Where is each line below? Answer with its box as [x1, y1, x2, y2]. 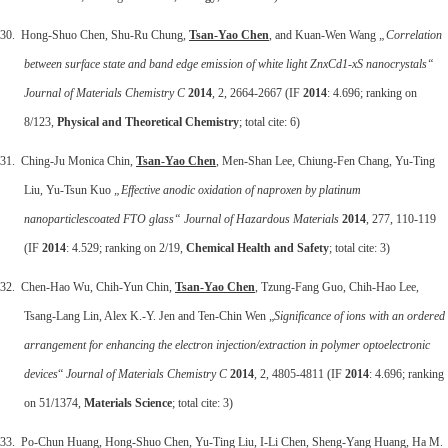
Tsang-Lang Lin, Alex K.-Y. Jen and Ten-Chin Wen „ [24, 308, 274, 323]
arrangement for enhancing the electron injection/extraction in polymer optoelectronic [24, 337, 430, 352]
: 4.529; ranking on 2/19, [66, 240, 186, 255]
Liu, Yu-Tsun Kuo [24, 182, 111, 197]
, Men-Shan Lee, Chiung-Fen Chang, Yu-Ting [216, 153, 435, 168]
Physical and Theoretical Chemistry [57, 114, 239, 129]
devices [24, 366, 58, 381]
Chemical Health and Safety [186, 240, 329, 255]
